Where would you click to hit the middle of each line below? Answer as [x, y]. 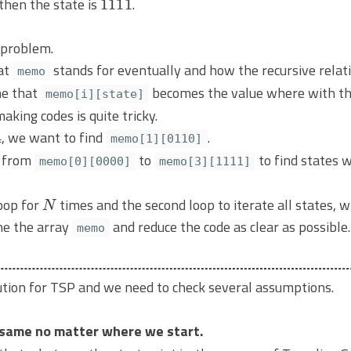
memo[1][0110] [157, 138]
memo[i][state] [95, 94]
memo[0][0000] [85, 161]
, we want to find [54, 137]
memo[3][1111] [205, 161]
